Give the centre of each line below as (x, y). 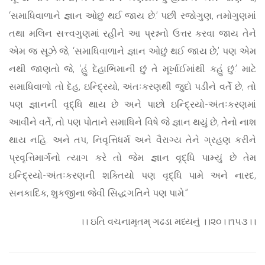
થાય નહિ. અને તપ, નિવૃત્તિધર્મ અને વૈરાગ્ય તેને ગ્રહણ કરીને (132, 140)
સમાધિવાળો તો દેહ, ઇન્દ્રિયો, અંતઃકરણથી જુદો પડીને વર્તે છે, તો (132, 86)
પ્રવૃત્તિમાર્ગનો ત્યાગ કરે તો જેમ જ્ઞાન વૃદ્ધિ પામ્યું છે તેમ (132, 157)
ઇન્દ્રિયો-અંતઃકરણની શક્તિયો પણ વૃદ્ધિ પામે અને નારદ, (132, 175)
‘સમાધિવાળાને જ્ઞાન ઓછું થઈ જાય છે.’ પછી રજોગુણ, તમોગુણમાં (132, 15)
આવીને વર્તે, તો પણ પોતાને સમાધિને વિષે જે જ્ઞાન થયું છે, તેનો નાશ (132, 122)
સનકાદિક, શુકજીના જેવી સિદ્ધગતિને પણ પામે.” (98, 193)
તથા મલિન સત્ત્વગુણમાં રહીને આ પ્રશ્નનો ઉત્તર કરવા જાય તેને (132, 33)
